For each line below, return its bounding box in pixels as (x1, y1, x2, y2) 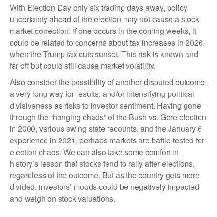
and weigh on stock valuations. (10, 192, 115, 204)
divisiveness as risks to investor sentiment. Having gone (10, 99, 201, 111)
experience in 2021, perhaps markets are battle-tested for (10, 134, 204, 146)
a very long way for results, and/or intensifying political (10, 88, 194, 99)
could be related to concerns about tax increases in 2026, (10, 36, 205, 48)
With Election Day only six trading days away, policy (10, 1, 187, 13)
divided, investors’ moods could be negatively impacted (10, 181, 199, 192)
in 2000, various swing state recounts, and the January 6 (10, 123, 202, 134)
